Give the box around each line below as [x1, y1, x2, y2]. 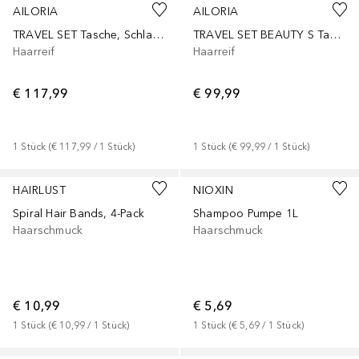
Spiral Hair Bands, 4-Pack [13, 206, 144, 220]
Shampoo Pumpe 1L [193, 206, 299, 220]
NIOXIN [193, 183, 233, 197]
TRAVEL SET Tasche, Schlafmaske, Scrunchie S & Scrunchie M [151, 27, 163, 42]
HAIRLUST [13, 183, 66, 197]
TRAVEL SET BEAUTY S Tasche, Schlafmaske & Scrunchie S [329, 27, 341, 42]
